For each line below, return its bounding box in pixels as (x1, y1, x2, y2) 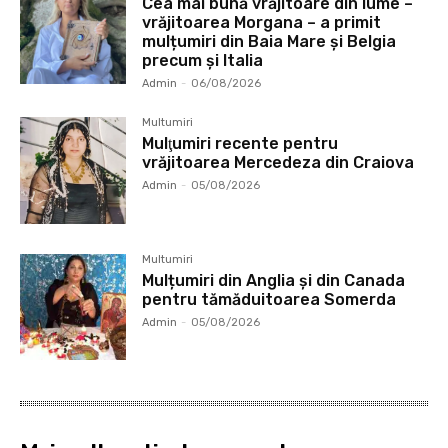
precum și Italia (142, 51, 264, 71)
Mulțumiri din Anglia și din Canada (142, 270, 406, 290)
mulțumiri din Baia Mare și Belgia (142, 32, 397, 52)
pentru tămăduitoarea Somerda (142, 289, 397, 309)
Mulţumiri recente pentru (142, 134, 339, 154)
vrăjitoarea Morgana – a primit (142, 13, 382, 33)
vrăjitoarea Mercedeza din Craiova (142, 153, 415, 173)
